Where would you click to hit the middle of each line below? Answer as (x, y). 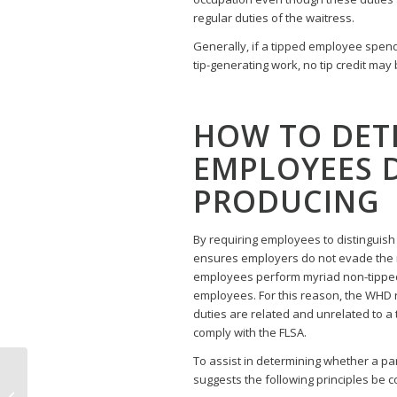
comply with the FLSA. (250, 333)
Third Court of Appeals (91, 370)
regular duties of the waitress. (274, 17)
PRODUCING (287, 202)
